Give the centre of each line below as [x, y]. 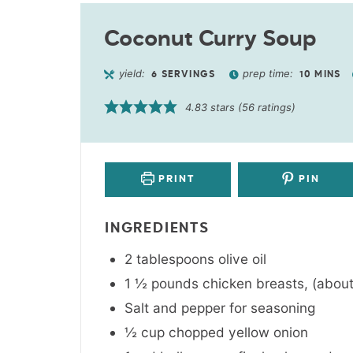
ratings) [275, 107]
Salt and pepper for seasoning [220, 307]
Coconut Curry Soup [210, 39]
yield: [134, 73]
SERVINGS [188, 74]
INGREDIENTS [157, 228]
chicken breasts [253, 283]
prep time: [269, 73]
